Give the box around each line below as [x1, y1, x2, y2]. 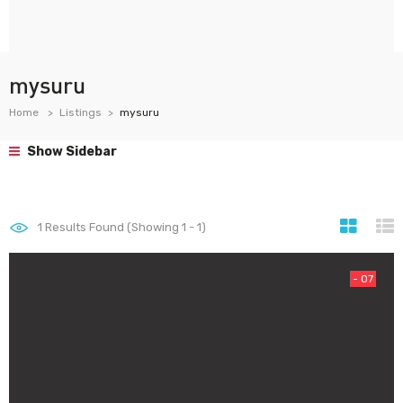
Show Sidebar [24, 144, 117, 159]
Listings [59, 106, 102, 119]
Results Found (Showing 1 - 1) [42, 220, 206, 234]
